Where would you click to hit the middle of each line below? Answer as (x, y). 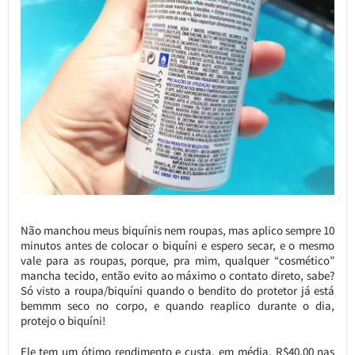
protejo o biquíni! (63, 320)
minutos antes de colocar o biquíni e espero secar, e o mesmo (177, 245)
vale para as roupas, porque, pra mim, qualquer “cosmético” (177, 260)
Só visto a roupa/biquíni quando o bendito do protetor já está (177, 290)
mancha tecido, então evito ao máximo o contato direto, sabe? (177, 275)
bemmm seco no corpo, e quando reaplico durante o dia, (177, 305)
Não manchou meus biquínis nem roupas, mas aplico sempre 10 (177, 230)
